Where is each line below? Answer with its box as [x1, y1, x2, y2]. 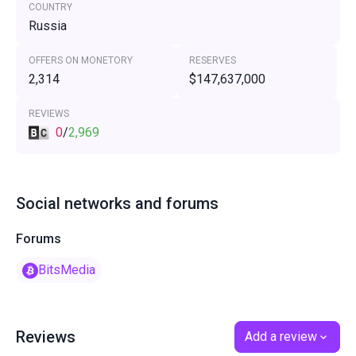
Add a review [245, 329, 317, 344]
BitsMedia [38, 262, 95, 277]
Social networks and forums [16, 194, 219, 213]
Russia [29, 18, 67, 33]
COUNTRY [29, 2, 72, 13]
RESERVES [189, 55, 236, 66]
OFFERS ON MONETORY [29, 55, 133, 66]
